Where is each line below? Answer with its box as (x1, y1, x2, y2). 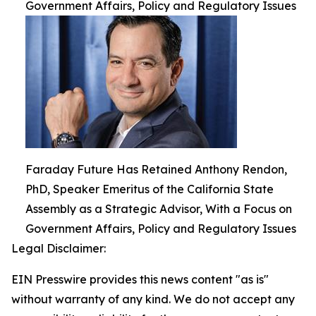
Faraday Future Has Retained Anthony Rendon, (25, 162, 287, 176)
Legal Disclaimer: (11, 241, 106, 255)
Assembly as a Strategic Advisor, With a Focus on (25, 202, 292, 216)
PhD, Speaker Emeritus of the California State (25, 182, 274, 196)
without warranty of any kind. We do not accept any (11, 292, 295, 306)
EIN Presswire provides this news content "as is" (11, 272, 269, 286)
